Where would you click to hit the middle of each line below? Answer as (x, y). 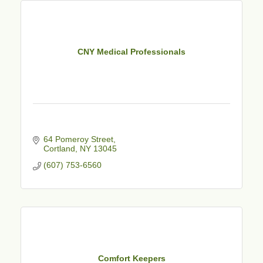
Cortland (59, 148)
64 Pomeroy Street (78, 139)
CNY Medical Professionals (131, 52)
